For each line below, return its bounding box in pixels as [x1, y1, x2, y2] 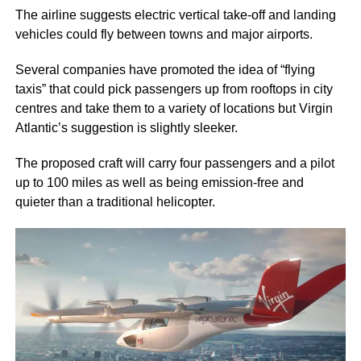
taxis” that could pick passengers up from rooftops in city [15, 82, 333, 96]
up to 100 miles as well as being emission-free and [15, 176, 304, 189]
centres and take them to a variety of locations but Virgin [15, 102, 333, 115]
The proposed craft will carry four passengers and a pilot [15, 156, 334, 170]
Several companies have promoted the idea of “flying [15, 63, 315, 77]
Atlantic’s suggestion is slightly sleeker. [15, 121, 238, 135]
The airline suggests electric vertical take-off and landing [15, 8, 336, 22]
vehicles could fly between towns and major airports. [15, 27, 313, 41]
